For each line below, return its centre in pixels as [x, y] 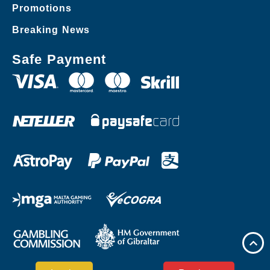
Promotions [42, 8]
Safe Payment [59, 59]
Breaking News [51, 30]
